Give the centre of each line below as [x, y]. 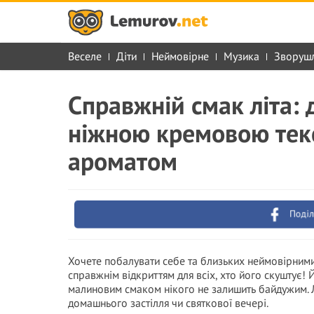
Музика [241, 56]
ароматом [123, 161]
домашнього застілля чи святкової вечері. [168, 303]
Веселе [85, 56]
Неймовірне [180, 56]
